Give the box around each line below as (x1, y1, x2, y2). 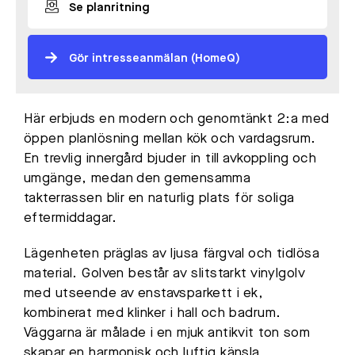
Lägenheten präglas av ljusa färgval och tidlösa (24, 246, 319, 261)
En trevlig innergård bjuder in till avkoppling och (24, 151, 317, 166)
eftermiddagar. (24, 211, 116, 225)
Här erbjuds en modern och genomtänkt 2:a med (24, 112, 330, 126)
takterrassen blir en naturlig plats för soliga (24, 191, 295, 205)
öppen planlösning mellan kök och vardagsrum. (24, 132, 316, 146)
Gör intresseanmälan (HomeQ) (69, 52, 240, 65)
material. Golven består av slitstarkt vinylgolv (24, 266, 305, 281)
